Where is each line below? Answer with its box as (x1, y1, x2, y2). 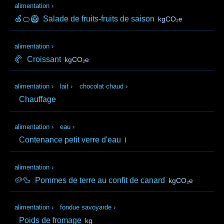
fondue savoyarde (60, 203, 112, 211)
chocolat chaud (79, 82, 123, 90)
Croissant (27, 54, 61, 63)
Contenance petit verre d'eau (19, 135, 121, 144)
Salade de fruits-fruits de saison (43, 14, 155, 23)
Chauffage (19, 95, 56, 104)
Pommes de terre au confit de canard (35, 175, 165, 184)
